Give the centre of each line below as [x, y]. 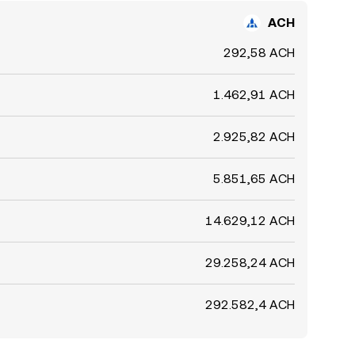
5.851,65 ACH [254, 179]
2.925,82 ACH [254, 137]
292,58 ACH [259, 53]
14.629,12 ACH [250, 221]
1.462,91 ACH [254, 95]
